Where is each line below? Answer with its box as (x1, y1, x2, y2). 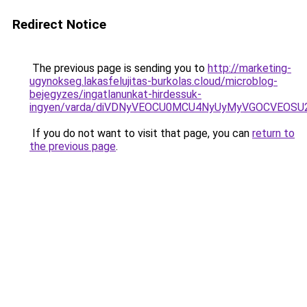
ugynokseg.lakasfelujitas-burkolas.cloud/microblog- (29, 75, 278, 88)
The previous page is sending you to (29, 62, 208, 75)
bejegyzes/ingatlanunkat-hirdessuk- (29, 88, 201, 101)
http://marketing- (208, 62, 291, 75)
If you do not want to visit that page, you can (29, 127, 252, 140)
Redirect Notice (12, 16, 106, 32)
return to (252, 127, 295, 140)
